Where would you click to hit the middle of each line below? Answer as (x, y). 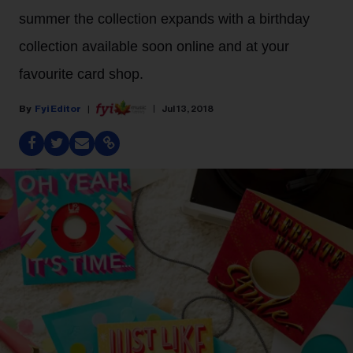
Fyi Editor (58, 108)
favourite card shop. (83, 74)
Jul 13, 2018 (188, 108)
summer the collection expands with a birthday (164, 19)
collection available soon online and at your (154, 46)
